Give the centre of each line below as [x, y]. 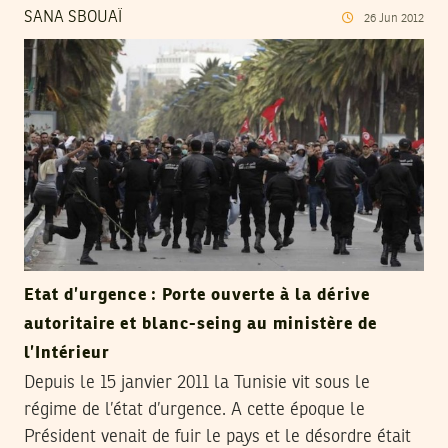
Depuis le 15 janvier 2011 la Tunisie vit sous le [197, 383]
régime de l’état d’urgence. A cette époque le [194, 410]
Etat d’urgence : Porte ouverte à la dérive [197, 296]
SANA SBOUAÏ [73, 18]
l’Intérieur [67, 354]
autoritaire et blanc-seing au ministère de [200, 325]
